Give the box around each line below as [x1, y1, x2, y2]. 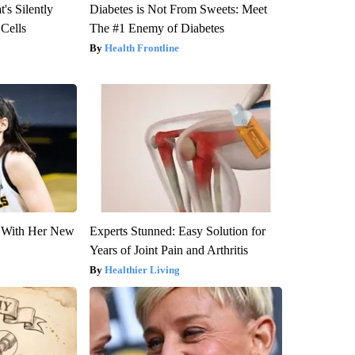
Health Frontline [104, 42, 179, 55]
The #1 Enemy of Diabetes [89, 21, 224, 36]
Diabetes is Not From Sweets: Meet [89, 2, 267, 17]
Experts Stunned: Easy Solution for [89, 224, 265, 239]
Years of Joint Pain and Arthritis [89, 243, 248, 258]
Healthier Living [104, 264, 180, 277]
